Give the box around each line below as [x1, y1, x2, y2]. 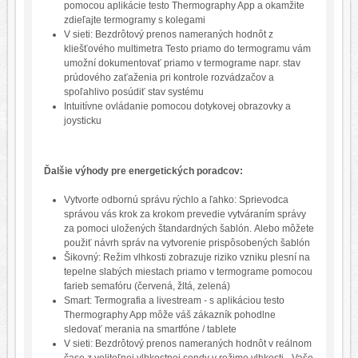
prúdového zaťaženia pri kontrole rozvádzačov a [64, 71, 274, 83]
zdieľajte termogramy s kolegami [64, 14, 205, 26]
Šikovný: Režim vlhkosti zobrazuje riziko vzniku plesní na [64, 251, 310, 263]
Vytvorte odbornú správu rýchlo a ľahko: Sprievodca [64, 193, 288, 205]
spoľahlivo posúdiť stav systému [64, 86, 204, 97]
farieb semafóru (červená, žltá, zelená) [64, 280, 230, 292]
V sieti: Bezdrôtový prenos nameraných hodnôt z [64, 28, 273, 40]
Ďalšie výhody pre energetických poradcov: [44, 165, 243, 177]
